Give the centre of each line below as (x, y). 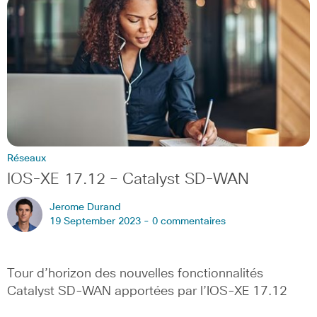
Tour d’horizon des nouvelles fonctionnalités (135, 273)
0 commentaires (189, 221)
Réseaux (27, 158)
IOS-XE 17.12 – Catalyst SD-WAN (128, 179)
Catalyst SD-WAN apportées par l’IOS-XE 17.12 (147, 291)
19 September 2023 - (101, 221)
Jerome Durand (85, 207)
